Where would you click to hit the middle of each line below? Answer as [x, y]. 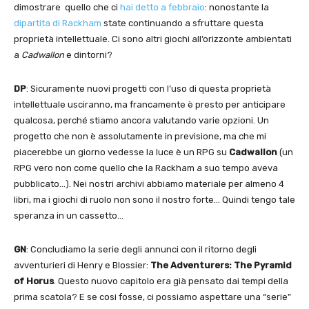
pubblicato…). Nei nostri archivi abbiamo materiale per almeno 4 [149, 183]
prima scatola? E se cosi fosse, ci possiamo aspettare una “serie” [152, 297]
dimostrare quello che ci [67, 7]
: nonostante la [237, 7]
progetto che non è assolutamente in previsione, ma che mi [140, 136]
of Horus [34, 281]
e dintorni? [88, 54]
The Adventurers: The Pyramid [221, 265]
